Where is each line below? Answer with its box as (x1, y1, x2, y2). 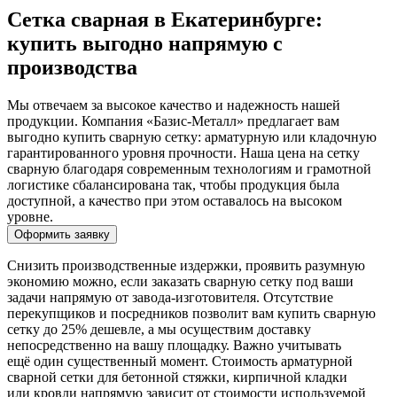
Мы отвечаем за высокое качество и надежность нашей (7, 97, 340, 113)
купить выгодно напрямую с (7, 32, 283, 56)
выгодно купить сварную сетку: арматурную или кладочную (7, 129, 377, 145)
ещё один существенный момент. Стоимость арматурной (7, 354, 353, 370)
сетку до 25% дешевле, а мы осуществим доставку (7, 322, 311, 338)
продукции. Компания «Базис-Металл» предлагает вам (7, 113, 339, 129)
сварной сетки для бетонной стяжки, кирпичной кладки (7, 370, 347, 385)
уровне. (7, 209, 53, 225)
